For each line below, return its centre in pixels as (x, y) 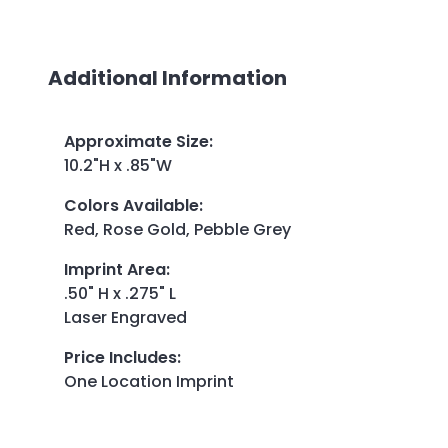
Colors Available (131, 205)
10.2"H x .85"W (118, 165)
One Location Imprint (149, 381)
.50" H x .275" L (120, 293)
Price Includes (120, 357)
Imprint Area (115, 269)
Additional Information (167, 77)
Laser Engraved (125, 317)
